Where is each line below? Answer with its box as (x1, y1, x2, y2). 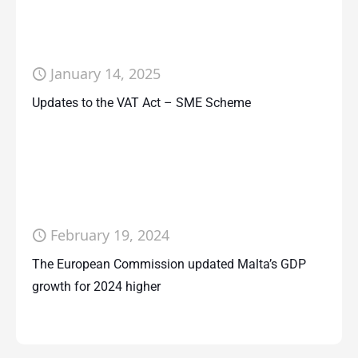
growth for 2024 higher (32, 279, 161, 294)
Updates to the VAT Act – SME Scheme (32, 95, 251, 110)
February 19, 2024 (50, 225, 169, 245)
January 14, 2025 (50, 64, 161, 83)
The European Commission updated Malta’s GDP (32, 257, 306, 272)
